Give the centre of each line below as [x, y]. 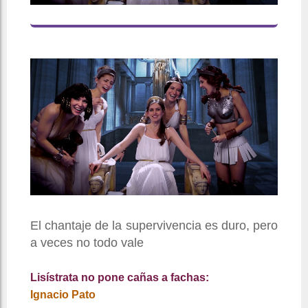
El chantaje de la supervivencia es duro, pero [154, 226]
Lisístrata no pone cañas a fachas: [120, 278]
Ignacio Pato [63, 295]
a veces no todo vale [87, 243]
